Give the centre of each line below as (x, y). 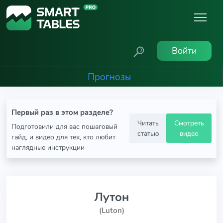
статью (148, 133)
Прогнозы (109, 77)
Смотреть (189, 123)
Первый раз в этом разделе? (62, 112)
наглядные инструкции (48, 147)
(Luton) (111, 211)
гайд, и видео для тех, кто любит (63, 137)
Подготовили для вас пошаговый (64, 126)
